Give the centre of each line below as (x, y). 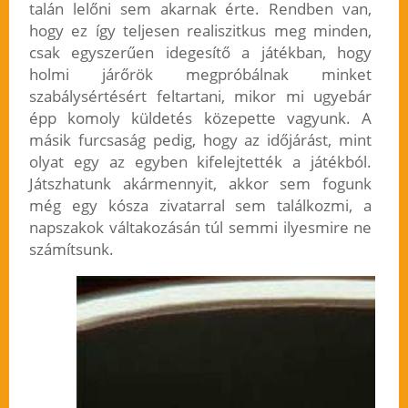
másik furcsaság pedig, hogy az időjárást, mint (200, 140)
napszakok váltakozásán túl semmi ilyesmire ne (200, 228)
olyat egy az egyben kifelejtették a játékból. (200, 162)
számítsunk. (71, 250)
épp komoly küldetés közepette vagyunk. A (200, 118)
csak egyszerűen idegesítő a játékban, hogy (200, 53)
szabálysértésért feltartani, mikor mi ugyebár (200, 97)
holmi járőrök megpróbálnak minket (200, 75)
